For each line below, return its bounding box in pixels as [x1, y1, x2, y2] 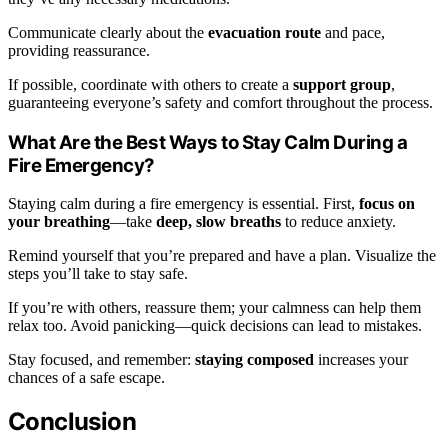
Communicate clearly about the [8, 23, 208, 41]
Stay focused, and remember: [8, 351, 195, 369]
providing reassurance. [8, 41, 150, 59]
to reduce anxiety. [281, 213, 396, 231]
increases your [314, 351, 408, 369]
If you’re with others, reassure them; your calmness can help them [8, 299, 421, 317]
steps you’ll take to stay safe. [8, 265, 188, 283]
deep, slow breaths [156, 213, 281, 231]
